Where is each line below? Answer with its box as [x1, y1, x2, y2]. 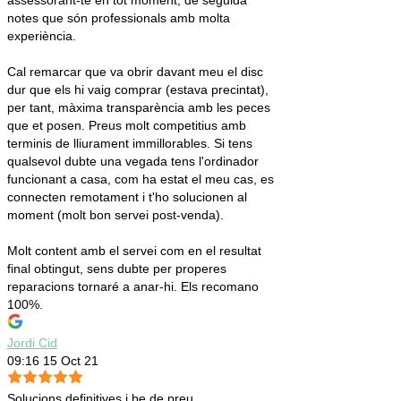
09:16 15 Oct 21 [7, 354, 98, 369]
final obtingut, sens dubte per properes [7, 261, 226, 277]
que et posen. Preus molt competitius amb [7, 118, 246, 133]
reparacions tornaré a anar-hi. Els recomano [7, 279, 259, 294]
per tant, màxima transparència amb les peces [7, 100, 270, 115]
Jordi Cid [7, 336, 57, 351]
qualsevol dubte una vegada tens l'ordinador [7, 154, 259, 169]
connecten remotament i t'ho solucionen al [7, 190, 247, 205]
